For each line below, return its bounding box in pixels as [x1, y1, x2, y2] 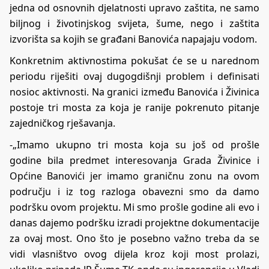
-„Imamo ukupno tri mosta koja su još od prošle [10, 138, 259, 151]
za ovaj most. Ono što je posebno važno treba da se [10, 231, 259, 245]
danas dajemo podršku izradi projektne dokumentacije [10, 216, 259, 229]
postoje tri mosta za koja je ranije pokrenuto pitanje [10, 100, 259, 114]
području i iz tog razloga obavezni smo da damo [10, 184, 259, 198]
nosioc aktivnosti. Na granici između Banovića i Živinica [10, 85, 259, 98]
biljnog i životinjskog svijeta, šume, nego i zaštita [10, 16, 259, 30]
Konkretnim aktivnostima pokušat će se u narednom [10, 53, 259, 67]
